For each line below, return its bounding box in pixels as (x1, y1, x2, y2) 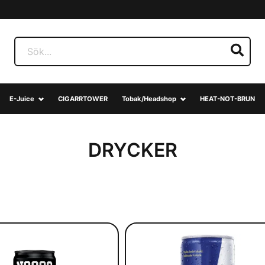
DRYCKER (88, 138, 177, 161)
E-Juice (9, 95, 34, 103)
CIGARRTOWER (57, 95, 108, 103)
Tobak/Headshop (121, 95, 176, 103)
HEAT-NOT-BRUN (199, 95, 255, 103)
